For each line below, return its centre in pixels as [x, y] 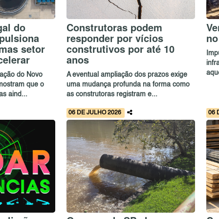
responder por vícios [115, 38]
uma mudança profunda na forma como [128, 85]
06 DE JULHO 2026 [95, 113]
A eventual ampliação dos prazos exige [127, 75]
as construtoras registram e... [112, 95]
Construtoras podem [114, 27]
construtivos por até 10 [120, 48]
